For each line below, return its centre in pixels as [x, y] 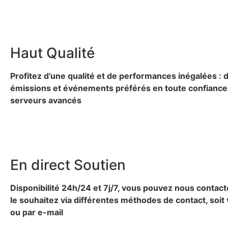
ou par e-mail [37, 212]
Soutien [100, 165]
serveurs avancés [46, 101]
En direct [40, 165]
